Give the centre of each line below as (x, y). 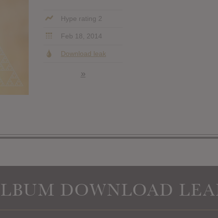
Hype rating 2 (80, 18)
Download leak (83, 53)
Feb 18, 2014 (80, 36)
